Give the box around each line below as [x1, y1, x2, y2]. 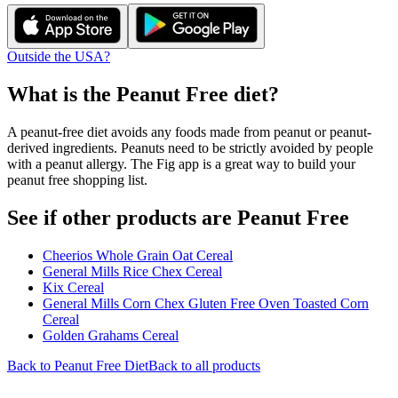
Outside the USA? [7, 49, 110, 64]
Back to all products [148, 357, 260, 373]
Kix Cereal [43, 279, 104, 295]
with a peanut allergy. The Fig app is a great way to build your [7, 155, 355, 171]
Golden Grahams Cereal [43, 327, 179, 343]
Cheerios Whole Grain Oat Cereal [43, 247, 233, 263]
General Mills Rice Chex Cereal [43, 263, 222, 279]
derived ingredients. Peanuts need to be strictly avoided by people [7, 139, 373, 155]
